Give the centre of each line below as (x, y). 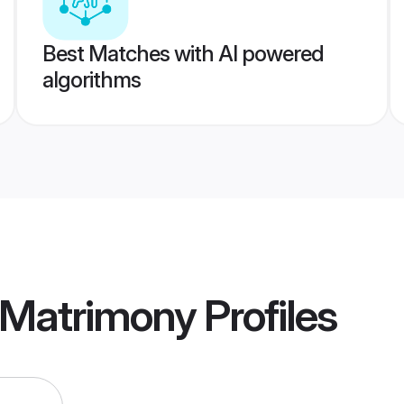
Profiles (266, 316)
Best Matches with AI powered (183, 54)
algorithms (91, 80)
